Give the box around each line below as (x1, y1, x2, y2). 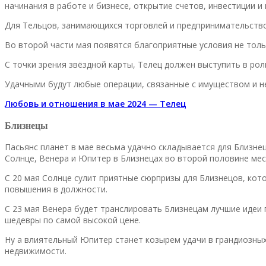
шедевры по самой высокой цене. (5, 214, 141, 226)
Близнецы (5, 119, 48, 131)
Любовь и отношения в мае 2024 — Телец (5, 98, 186, 110)
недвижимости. (5, 245, 66, 256)
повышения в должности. (5, 183, 107, 195)
